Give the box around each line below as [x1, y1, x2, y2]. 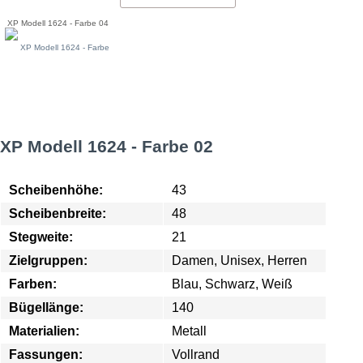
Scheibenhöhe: [9, 183, 103, 197]
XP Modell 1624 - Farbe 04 [7, 19, 109, 28]
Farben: [9, 277, 57, 291]
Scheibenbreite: [9, 207, 106, 220]
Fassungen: [9, 348, 83, 361]
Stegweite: [9, 230, 73, 244]
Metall [172, 324, 207, 338]
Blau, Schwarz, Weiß [172, 277, 293, 291]
